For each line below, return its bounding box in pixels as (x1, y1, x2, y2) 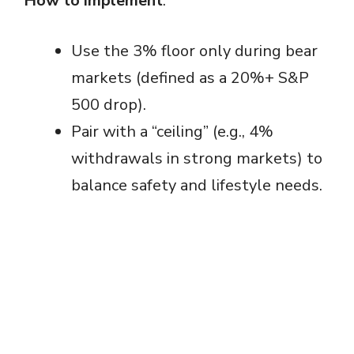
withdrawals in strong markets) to (71, 147, 322, 169)
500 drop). (71, 93, 146, 115)
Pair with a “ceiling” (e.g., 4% (71, 120, 273, 142)
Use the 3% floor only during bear (71, 40, 318, 62)
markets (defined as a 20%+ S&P (71, 66, 309, 88)
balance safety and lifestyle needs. (71, 174, 322, 196)
